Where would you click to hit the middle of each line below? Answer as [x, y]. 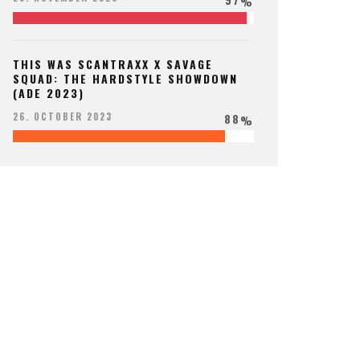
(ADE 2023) [49, 92]
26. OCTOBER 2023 [63, 117]
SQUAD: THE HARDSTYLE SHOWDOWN [125, 78]
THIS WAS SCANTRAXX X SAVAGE [113, 63]
